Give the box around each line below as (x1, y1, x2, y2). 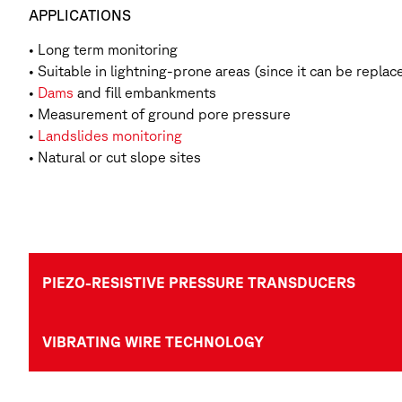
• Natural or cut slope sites (29, 149, 201, 166)
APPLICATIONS (29, 6, 131, 23)
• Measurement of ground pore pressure (29, 106, 291, 123)
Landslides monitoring (38, 127, 182, 144)
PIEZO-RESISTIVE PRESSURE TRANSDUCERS (42, 274, 355, 291)
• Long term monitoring (29, 41, 178, 58)
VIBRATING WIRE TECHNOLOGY (42, 333, 264, 350)
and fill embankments (74, 84, 216, 101)
